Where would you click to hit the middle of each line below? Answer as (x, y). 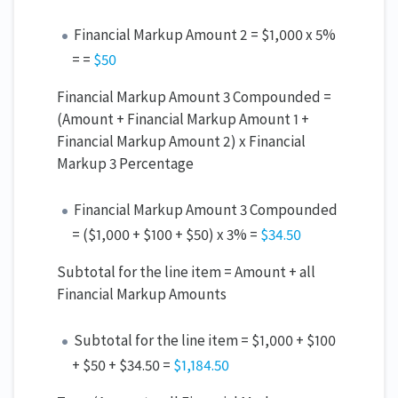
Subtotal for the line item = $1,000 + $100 (205, 341)
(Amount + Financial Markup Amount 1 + (183, 119)
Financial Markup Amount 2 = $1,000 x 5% (205, 35)
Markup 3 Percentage (125, 164)
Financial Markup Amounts (142, 295)
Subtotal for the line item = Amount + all (186, 272)
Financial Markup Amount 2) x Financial (181, 142)
